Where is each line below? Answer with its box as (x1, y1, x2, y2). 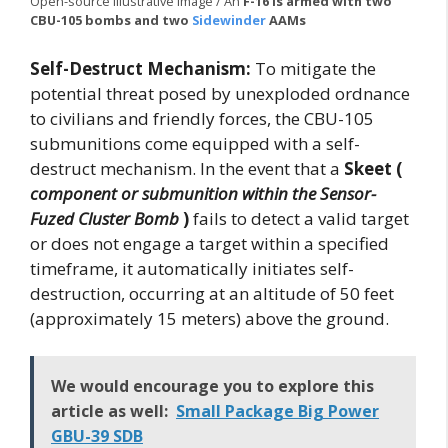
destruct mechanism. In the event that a (30, 156, 344, 180)
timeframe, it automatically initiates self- (30, 256, 354, 280)
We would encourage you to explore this (51, 375, 374, 398)
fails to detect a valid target (189, 206, 409, 230)
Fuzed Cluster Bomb (30, 206, 179, 230)
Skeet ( (344, 156, 402, 180)
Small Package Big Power (176, 400, 379, 423)
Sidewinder (192, 11, 266, 30)
